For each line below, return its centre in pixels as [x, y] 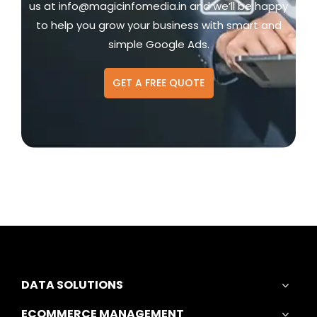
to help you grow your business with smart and [158, 25]
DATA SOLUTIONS [72, 285]
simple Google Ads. [158, 44]
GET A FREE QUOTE [158, 83]
